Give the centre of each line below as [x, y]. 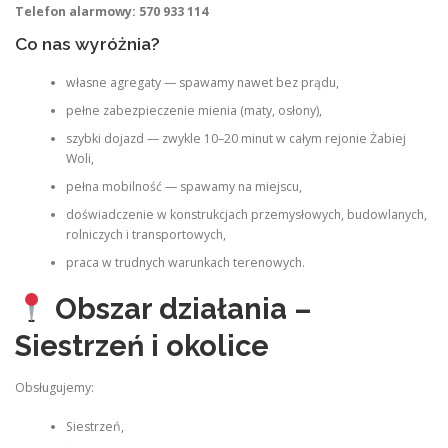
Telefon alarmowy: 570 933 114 [111, 12]
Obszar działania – [183, 309]
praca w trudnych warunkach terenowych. [185, 262]
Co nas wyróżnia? [87, 44]
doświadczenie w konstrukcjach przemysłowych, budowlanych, [246, 214]
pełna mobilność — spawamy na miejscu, [183, 186]
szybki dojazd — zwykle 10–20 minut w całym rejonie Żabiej [235, 138]
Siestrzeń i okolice [142, 346]
